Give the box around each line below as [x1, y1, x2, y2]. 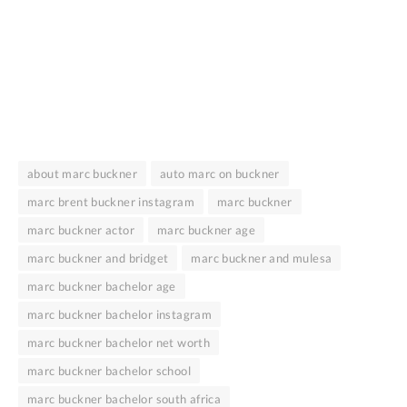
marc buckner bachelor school [27, 362, 191, 378]
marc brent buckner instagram [27, 194, 194, 209]
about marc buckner [27, 165, 138, 181]
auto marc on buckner [160, 165, 280, 181]
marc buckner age [157, 222, 256, 237]
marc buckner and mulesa [191, 250, 333, 265]
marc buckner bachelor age [27, 278, 176, 293]
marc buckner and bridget [27, 250, 169, 265]
